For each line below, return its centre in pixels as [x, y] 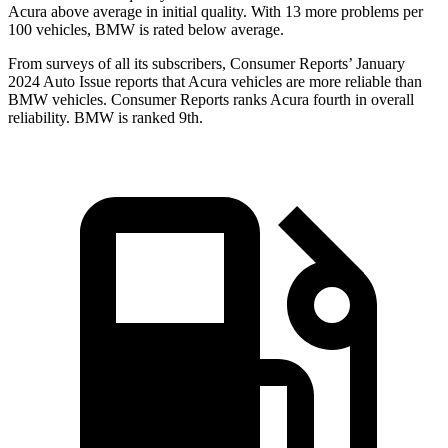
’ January [376, 64]
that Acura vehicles [222, 82]
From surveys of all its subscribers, [119, 64]
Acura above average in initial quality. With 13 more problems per [215, 12]
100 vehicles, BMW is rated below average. [146, 30]
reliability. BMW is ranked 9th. [105, 118]
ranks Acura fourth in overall [321, 100]
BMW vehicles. [59, 100]
